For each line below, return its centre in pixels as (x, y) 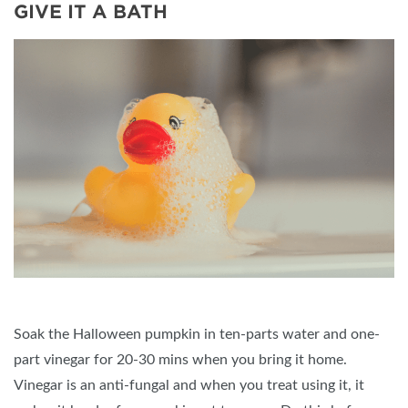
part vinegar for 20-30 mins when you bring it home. (180, 359)
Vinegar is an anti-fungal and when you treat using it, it (189, 385)
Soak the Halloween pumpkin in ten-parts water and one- (197, 334)
